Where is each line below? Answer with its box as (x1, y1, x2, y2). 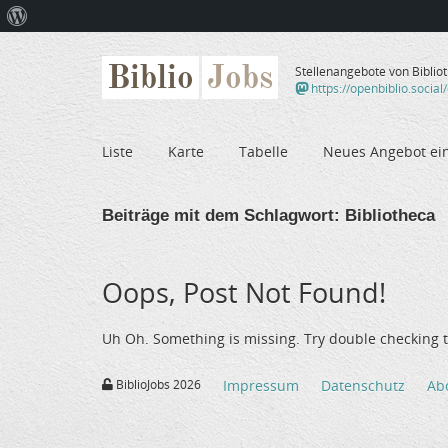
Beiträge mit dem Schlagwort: (102, 205, 340, 225)
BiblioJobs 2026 (113, 376, 201, 394)
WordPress (27, 39, 94, 55)
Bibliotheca (340, 205, 435, 225)
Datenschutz (321, 376, 405, 396)
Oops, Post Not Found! (102, 273, 386, 311)
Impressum (223, 376, 299, 396)
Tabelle (239, 141, 288, 161)
